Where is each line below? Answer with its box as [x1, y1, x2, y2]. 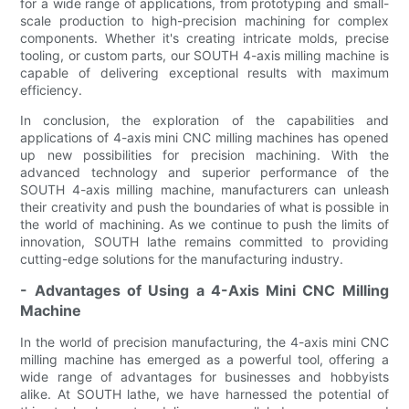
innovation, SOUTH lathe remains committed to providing [20, 233, 389, 249]
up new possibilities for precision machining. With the [20, 146, 389, 163]
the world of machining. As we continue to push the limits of [20, 215, 389, 232]
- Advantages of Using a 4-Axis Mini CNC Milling [20, 280, 389, 299]
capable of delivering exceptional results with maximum [20, 64, 389, 80]
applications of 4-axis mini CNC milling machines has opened [20, 129, 389, 145]
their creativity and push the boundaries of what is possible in [20, 198, 389, 215]
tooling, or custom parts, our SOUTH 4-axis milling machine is [20, 47, 389, 63]
